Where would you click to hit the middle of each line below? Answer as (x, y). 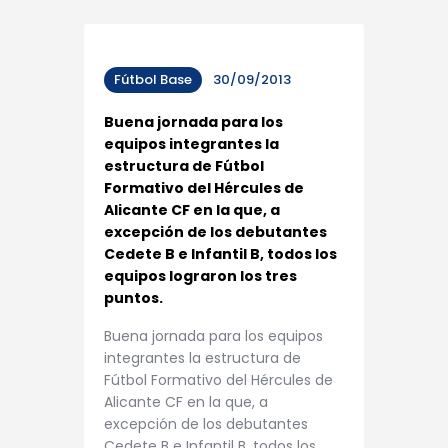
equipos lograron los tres (200, 276)
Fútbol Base (153, 80)
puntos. (133, 298)
